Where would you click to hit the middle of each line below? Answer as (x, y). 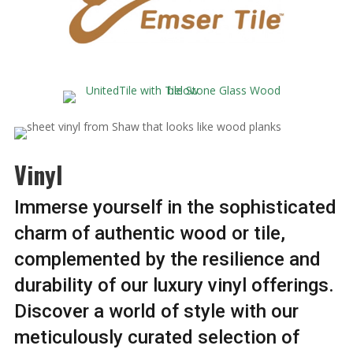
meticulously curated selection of (156, 337)
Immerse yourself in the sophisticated (175, 207)
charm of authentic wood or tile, (149, 233)
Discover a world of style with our (156, 311)
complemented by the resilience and (167, 259)
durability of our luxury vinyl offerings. (174, 285)
